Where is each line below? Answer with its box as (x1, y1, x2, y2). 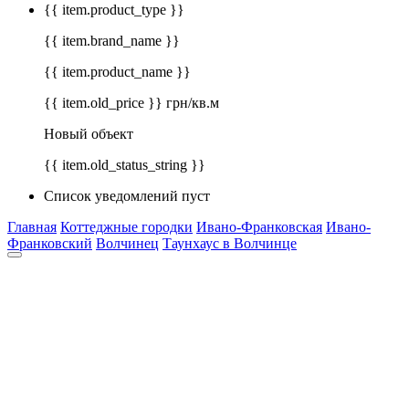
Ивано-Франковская (196, 219, 322, 236)
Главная (7, 219, 57, 236)
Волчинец (96, 236, 159, 252)
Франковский (7, 236, 92, 252)
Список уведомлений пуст (44, 188, 210, 204)
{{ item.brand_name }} (44, 33, 180, 49)
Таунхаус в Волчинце (163, 236, 297, 252)
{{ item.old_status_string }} (44, 157, 205, 173)
